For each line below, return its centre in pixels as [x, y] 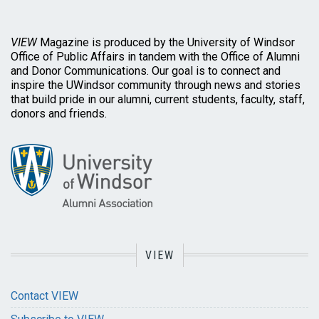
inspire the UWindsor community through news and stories [156, 85]
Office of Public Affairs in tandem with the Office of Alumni [155, 57]
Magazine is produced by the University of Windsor [166, 43]
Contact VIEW [45, 296]
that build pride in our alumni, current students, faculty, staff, [158, 100]
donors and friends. [60, 114]
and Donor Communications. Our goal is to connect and [146, 71]
